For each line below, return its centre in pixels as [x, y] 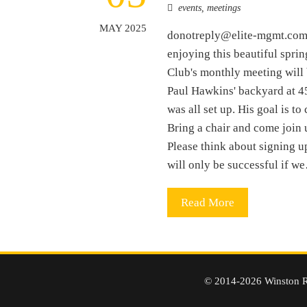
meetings [224, 8]
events [190, 8]
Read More [208, 202]
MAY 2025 [123, 27]
